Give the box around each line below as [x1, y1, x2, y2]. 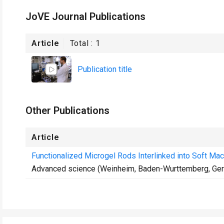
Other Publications [25, 104, 109, 116]
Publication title [77, 64, 132, 74]
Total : [69, 38, 96, 48]
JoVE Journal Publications [25, 10, 145, 22]
